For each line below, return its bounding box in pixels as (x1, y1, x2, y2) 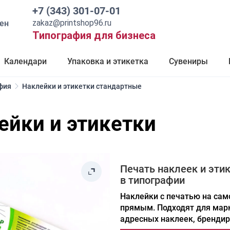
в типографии (120, 174, 185, 186)
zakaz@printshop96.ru (32, 18, 112, 28)
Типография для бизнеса (32, 29, 156, 42)
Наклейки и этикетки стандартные (22, 82, 142, 90)
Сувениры (169, 56, 208, 66)
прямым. (120, 203, 157, 213)
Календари (4, 56, 47, 66)
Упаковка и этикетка (67, 56, 148, 66)
